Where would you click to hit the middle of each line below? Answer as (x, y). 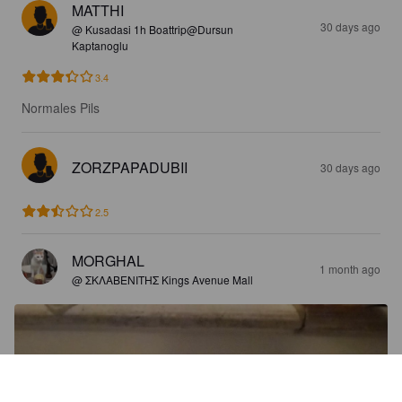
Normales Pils (61, 107)
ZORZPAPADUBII (130, 167)
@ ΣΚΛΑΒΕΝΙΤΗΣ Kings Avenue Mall (162, 279)
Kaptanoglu (100, 45)
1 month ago (350, 268)
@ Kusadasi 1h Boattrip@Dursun (153, 29)
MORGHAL (108, 260)
